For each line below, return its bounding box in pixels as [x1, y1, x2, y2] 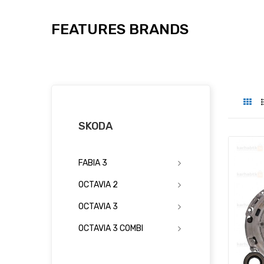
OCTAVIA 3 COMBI [78, 223, 143, 233]
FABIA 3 [78, 157, 107, 168]
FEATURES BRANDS [51, 20, 189, 38]
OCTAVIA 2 [78, 179, 118, 190]
